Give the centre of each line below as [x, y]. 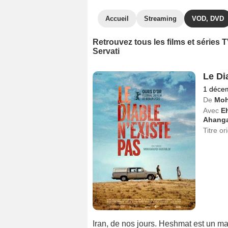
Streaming [160, 19]
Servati [106, 51]
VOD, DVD [208, 19]
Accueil [117, 19]
